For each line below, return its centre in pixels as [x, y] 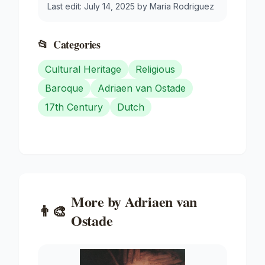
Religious [155, 69]
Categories [77, 44]
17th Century [74, 107]
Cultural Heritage [83, 69]
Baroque [64, 88]
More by [98, 201]
